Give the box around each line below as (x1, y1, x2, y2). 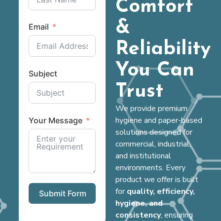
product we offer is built (115, 174, 198, 185)
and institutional (115, 150, 171, 161)
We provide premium (115, 103, 187, 114)
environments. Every (115, 162, 185, 173)
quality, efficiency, (127, 185, 195, 197)
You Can (115, 60, 194, 80)
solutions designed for (115, 126, 192, 138)
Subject (28, 68, 57, 78)
